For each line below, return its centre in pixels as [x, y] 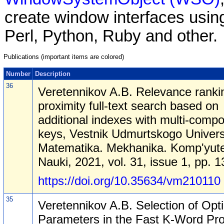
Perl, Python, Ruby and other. [111, 36]
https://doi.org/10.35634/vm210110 [129, 180]
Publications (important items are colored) [64, 57]
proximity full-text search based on [128, 105]
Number [18, 73]
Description [53, 73]
